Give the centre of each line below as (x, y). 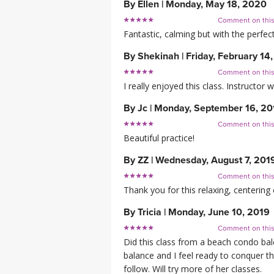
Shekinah (158, 57)
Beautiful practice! (159, 138)
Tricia (150, 213)
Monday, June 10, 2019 (219, 213)
